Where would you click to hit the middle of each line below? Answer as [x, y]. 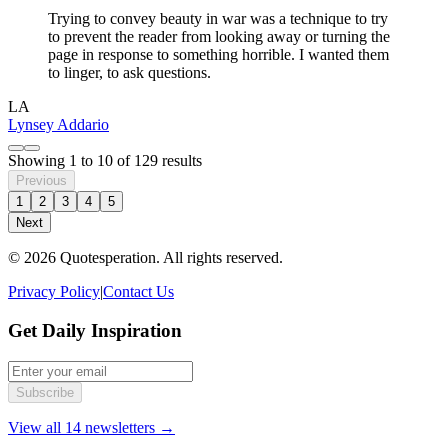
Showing [38, 161]
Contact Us [138, 292]
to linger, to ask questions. [129, 73]
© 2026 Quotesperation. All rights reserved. [145, 258]
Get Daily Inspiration [95, 330]
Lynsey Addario [58, 125]
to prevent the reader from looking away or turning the [219, 37]
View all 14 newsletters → [91, 427]
